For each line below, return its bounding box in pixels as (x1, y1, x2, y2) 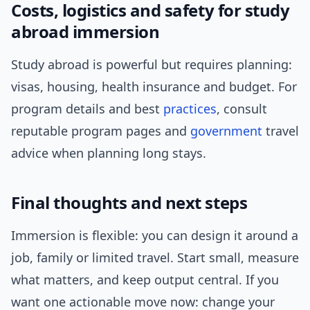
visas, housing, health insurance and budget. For (11, 78, 297, 95)
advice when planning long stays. (11, 145, 206, 162)
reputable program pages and (11, 122, 190, 140)
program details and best (11, 100, 163, 118)
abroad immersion (11, 20, 160, 44)
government (190, 122, 262, 140)
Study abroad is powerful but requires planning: (11, 56, 292, 73)
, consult (217, 100, 267, 118)
